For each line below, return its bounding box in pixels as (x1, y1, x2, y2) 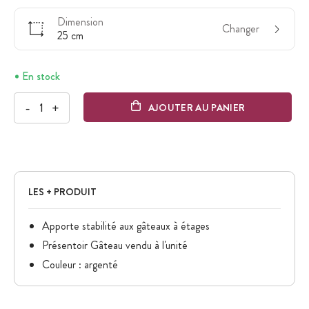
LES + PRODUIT (28, 185, 97, 199)
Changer (222, 21, 259, 37)
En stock (22, 68, 60, 85)
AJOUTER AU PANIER (148, 100, 246, 114)
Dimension (57, 14, 103, 30)
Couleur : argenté (42, 257, 118, 273)
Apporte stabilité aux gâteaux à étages (42, 218, 212, 235)
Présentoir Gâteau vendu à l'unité (42, 237, 188, 254)
